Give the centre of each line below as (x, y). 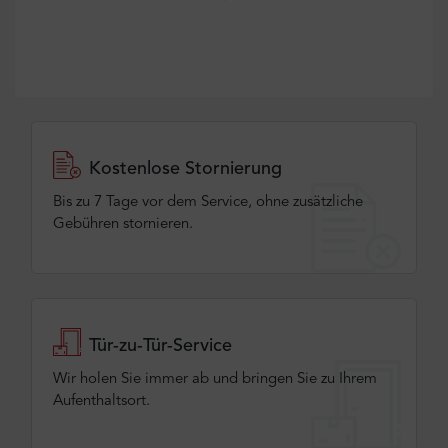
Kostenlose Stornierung (185, 168)
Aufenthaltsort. (101, 401)
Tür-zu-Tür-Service (160, 345)
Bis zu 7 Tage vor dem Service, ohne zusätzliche (208, 202)
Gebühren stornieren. (123, 224)
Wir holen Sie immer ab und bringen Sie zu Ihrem (215, 379)
